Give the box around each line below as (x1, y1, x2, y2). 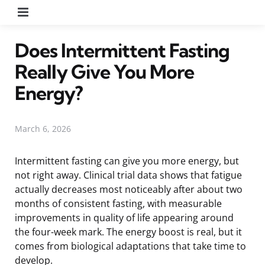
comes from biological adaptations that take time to (15, 239, 246, 253)
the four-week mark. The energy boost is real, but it (15, 225, 242, 238)
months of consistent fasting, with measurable (15, 196, 222, 210)
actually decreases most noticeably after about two (15, 182, 243, 196)
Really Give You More (15, 59, 194, 83)
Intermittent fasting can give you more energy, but (15, 154, 239, 167)
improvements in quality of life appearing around (15, 211, 234, 224)
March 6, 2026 (15, 122, 71, 134)
